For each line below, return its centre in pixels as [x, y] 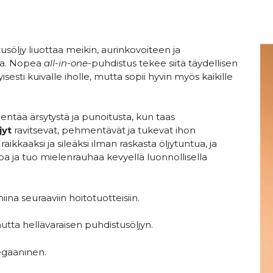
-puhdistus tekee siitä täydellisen [163, 63]
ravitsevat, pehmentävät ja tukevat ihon [104, 130]
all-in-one [66, 63]
